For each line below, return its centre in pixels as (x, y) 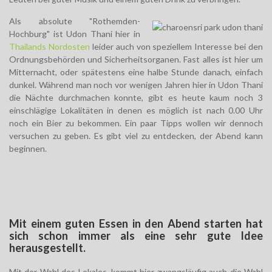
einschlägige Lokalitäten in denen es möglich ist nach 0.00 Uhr (136, 110)
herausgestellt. (47, 248)
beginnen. (28, 149)
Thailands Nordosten (49, 47)
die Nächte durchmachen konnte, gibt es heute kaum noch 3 (136, 98)
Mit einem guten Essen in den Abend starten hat (136, 224)
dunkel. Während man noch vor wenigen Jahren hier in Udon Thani (136, 85)
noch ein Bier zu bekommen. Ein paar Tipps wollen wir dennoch (136, 123)
